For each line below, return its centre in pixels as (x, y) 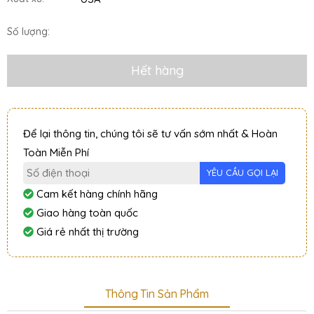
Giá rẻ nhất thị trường (86, 231)
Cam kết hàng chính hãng (96, 193)
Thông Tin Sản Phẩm (157, 294)
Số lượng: (28, 31)
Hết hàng (157, 70)
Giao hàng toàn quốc (86, 212)
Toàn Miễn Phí (56, 152)
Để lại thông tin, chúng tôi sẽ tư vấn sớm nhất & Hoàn (150, 133)
